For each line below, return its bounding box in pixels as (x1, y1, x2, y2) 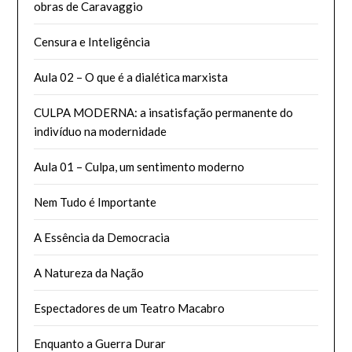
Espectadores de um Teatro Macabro (34, 300, 225, 315)
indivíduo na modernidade (34, 123, 167, 138)
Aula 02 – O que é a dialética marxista (34, 69, 229, 84)
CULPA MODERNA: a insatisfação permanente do (34, 104, 294, 119)
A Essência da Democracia (34, 229, 170, 244)
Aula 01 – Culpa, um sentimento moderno (34, 159, 245, 174)
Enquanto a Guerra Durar (34, 335, 167, 350)
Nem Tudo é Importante (34, 194, 157, 209)
